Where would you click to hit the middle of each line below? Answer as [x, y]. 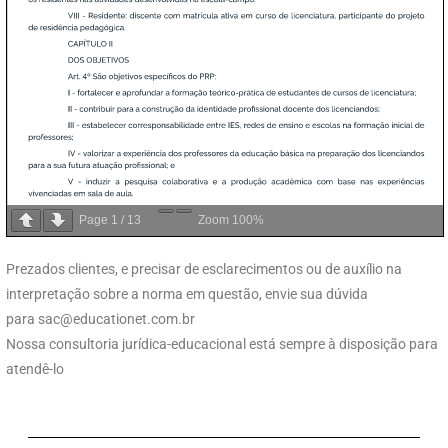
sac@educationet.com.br [116, 318]
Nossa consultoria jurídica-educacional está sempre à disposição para [222, 343]
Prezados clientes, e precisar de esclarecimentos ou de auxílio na [204, 268]
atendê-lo [35, 368]
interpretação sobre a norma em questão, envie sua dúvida [187, 293]
